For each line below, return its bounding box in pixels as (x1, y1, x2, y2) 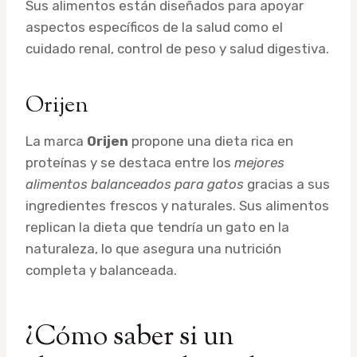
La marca (25, 132, 87, 149)
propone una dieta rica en (128, 132, 293, 149)
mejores (234, 154, 284, 171)
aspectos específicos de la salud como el (25, 18, 283, 35)
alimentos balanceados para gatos (25, 175, 244, 192)
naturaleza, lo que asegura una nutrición (25, 240, 281, 257)
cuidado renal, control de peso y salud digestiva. (25, 40, 329, 57)
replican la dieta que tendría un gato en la (25, 218, 289, 235)
